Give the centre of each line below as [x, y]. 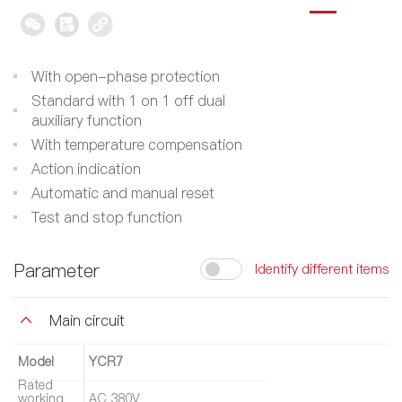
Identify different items [322, 269]
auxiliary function [87, 120]
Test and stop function [107, 217]
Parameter [57, 271]
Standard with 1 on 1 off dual [128, 100]
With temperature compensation [137, 144]
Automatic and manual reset [123, 192]
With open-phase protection [126, 76]
